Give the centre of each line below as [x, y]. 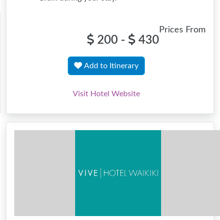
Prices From [182, 30]
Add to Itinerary [111, 66]
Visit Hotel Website [106, 94]
